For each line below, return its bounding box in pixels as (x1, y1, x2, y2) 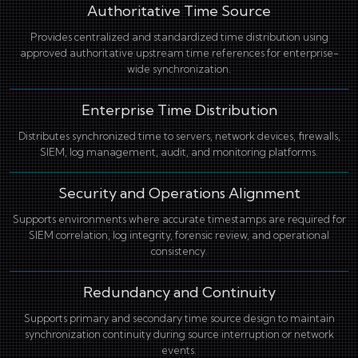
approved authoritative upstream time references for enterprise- (19, 46, 339, 59)
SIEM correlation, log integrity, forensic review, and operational (29, 229, 329, 241)
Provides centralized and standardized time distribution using (30, 30, 328, 43)
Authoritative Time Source (87, 2, 271, 20)
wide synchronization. (127, 62, 231, 75)
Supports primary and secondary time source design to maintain (23, 312, 335, 324)
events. (161, 344, 197, 356)
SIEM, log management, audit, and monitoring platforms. (40, 145, 318, 158)
